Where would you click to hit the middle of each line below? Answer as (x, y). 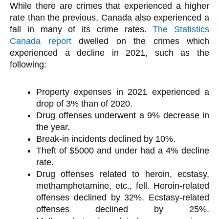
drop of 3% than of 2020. (84, 103)
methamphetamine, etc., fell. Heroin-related (123, 186)
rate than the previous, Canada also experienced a (109, 18)
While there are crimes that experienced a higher (109, 6)
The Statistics (181, 29)
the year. (53, 127)
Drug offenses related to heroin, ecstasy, (123, 174)
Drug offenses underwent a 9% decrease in (123, 115)
